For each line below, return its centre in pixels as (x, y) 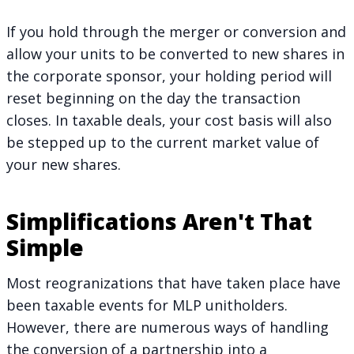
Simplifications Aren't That (159, 221)
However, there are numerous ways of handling (168, 327)
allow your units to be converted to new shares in (175, 53)
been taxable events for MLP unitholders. (147, 305)
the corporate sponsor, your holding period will (169, 75)
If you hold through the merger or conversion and (176, 31)
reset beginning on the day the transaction (153, 98)
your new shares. (64, 164)
